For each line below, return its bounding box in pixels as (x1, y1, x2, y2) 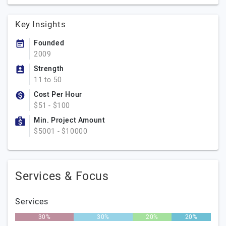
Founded (34, 38, 65, 48)
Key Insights (15, 18, 66, 31)
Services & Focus (15, 168, 109, 185)
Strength (34, 64, 64, 74)
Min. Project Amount (34, 115, 105, 126)
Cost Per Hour (34, 89, 82, 100)
